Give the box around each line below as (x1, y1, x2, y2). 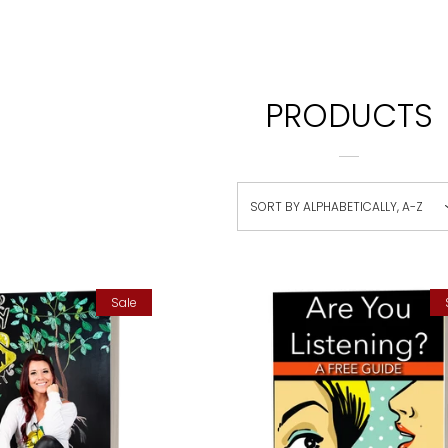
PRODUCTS (265, 93, 433, 138)
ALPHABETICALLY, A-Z (302, 198, 423, 215)
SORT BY (249, 198, 300, 215)
